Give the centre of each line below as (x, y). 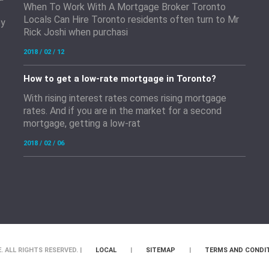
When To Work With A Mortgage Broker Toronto (125, 7)
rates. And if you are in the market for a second (122, 111)
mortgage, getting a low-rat (82, 123)
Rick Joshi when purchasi (76, 32)
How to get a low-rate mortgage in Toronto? (120, 79)
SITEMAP (160, 250)
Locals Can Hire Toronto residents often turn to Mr (131, 20)
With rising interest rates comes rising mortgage (125, 98)
